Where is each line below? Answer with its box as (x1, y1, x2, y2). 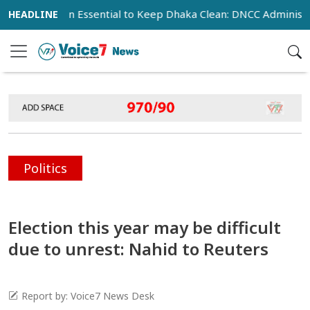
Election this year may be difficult (8, 215, 281, 239)
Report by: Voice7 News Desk (21, 289, 154, 302)
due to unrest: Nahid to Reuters (8, 237, 268, 260)
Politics (24, 159, 67, 176)
